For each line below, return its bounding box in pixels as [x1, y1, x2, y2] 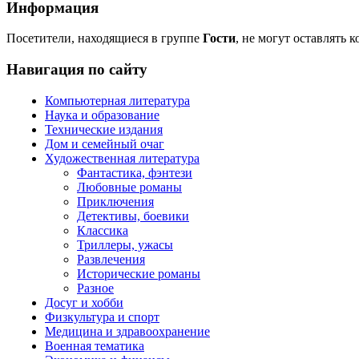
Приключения [77, 194, 154, 208]
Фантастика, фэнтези [77, 165, 192, 179]
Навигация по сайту [6, 60, 147, 78]
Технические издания [45, 122, 163, 136]
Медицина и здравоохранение [45, 324, 210, 338]
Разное [77, 280, 114, 295]
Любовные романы [77, 179, 182, 194]
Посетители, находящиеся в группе [6, 31, 203, 46]
